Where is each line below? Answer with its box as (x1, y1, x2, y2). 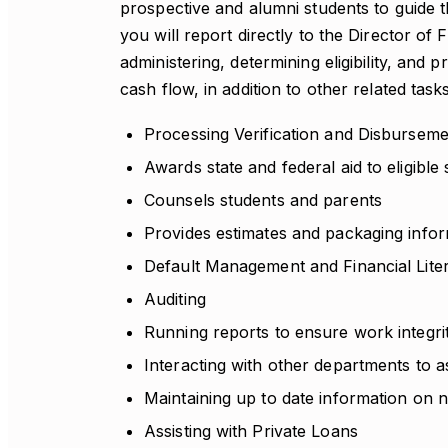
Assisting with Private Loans (144, 421, 358, 441)
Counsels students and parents (144, 190, 382, 210)
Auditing (144, 289, 206, 309)
